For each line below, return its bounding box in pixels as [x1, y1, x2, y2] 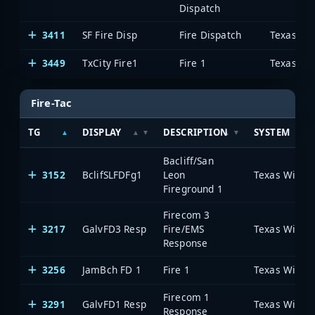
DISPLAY [82, 125, 122, 139]
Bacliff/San [163, 153, 214, 167]
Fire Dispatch [179, 28, 242, 42]
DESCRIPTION [163, 125, 229, 139]
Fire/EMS [163, 221, 205, 236]
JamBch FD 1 [82, 262, 141, 276]
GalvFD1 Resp [82, 297, 146, 311]
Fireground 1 [163, 181, 223, 195]
